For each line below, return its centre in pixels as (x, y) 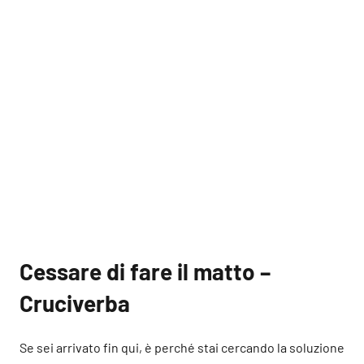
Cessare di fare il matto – (145, 271)
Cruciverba (75, 303)
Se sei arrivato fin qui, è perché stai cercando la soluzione (182, 347)
